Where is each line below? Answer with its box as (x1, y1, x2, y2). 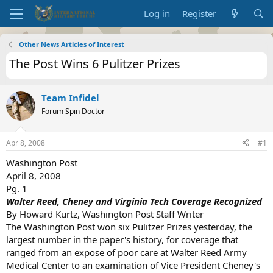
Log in (144, 7, 171, 19)
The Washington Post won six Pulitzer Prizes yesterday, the (6, 220, 252, 233)
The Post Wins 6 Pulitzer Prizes (9, 55, 180, 72)
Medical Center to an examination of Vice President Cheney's (6, 258, 260, 271)
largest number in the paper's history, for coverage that (6, 233, 238, 246)
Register (182, 7, 217, 19)
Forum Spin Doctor (41, 106, 105, 116)
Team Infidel (41, 91, 99, 104)
